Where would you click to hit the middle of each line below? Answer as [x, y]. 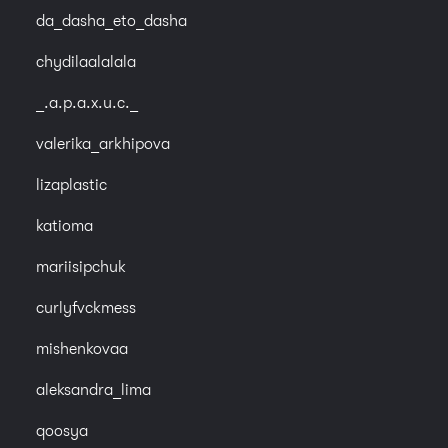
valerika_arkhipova [103, 144]
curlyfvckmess [86, 308]
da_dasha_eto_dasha [111, 21]
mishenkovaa [82, 349]
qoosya [62, 431]
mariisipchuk [81, 267]
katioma [64, 226]
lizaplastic [71, 185]
